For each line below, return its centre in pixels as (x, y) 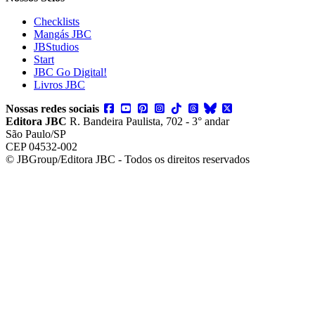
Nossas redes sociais (52, 108)
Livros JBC (59, 84)
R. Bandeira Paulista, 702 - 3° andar (148, 121)
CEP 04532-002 (41, 146)
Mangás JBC (63, 34)
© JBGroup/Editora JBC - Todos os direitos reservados (128, 159)
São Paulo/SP (36, 134)
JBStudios (56, 46)
